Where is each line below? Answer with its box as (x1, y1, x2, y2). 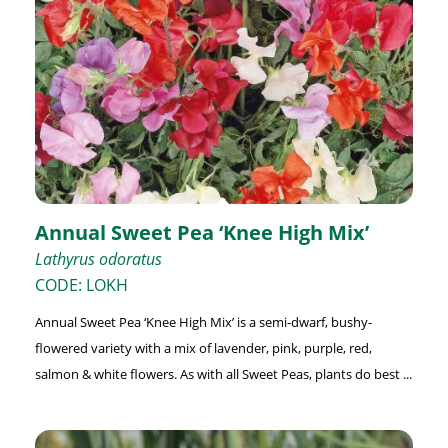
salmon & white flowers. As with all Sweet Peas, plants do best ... (34, 365, 412, 384)
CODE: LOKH (34, 274, 128, 297)
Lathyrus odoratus (34, 248, 162, 271)
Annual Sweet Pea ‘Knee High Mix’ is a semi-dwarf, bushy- (34, 313, 372, 332)
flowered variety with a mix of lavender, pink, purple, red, (34, 339, 372, 358)
